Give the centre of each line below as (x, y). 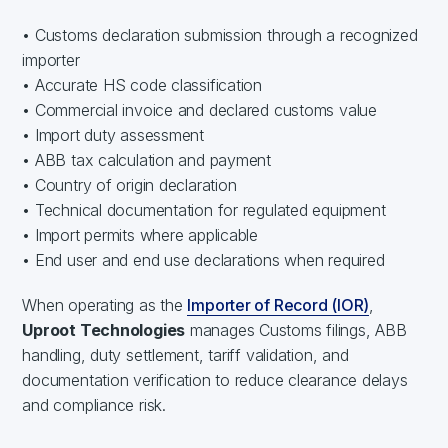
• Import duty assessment (113, 134)
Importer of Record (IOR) (278, 304)
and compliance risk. (94, 404)
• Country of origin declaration (129, 184)
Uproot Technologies (104, 329)
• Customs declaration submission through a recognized (220, 34)
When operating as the (105, 304)
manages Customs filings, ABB (296, 329)
